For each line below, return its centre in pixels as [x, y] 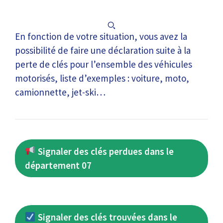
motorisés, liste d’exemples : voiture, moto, [102, 78]
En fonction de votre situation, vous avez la [101, 36]
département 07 [58, 165]
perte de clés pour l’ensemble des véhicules [104, 64]
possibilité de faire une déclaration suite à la [103, 50]
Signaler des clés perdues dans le [105, 151]
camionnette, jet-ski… [60, 92]
